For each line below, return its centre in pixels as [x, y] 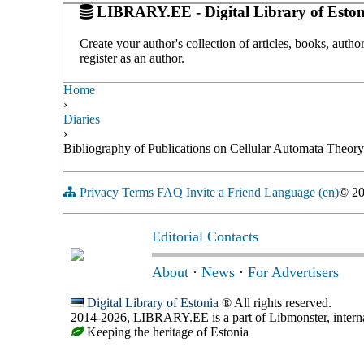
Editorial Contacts [205, 236]
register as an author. [132, 58]
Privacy [99, 192]
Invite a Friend [223, 192]
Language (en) [301, 192]
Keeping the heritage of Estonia [166, 331]
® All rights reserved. [275, 302]
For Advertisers [293, 272]
